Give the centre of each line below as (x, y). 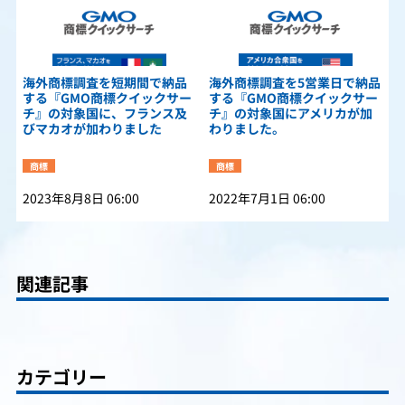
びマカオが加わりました (92, 130)
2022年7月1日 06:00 (267, 199)
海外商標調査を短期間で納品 (105, 84)
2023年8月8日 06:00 (81, 199)
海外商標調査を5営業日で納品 (295, 84)
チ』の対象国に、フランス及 (105, 114)
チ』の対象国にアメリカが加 (291, 114)
